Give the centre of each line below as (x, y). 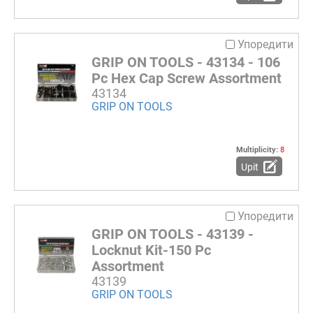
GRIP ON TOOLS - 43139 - (173, 234)
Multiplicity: (258, 150)
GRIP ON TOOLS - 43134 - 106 (186, 63)
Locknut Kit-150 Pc (151, 250)
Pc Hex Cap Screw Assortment (187, 79)
